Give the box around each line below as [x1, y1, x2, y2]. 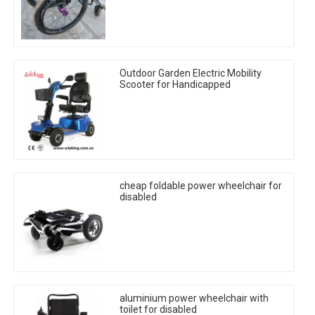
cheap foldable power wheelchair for [120, 180, 282, 192]
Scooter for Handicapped [120, 79, 231, 91]
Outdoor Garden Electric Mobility [120, 67, 262, 79]
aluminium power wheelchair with [120, 292, 269, 304]
